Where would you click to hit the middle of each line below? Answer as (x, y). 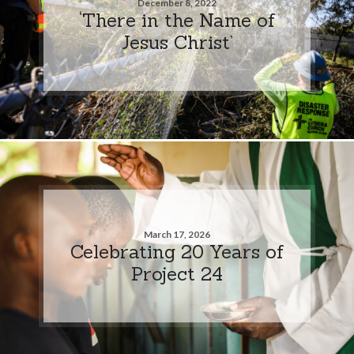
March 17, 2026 (177, 234)
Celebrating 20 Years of (177, 251)
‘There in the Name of (177, 19)
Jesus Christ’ (177, 41)
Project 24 (177, 273)
